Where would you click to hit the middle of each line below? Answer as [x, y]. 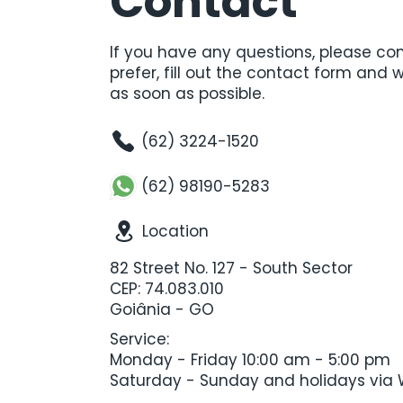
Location [175, 231]
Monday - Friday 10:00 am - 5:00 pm [250, 360]
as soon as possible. [189, 94]
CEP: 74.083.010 [167, 289]
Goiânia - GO [164, 309]
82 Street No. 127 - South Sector [231, 268]
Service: [139, 339]
